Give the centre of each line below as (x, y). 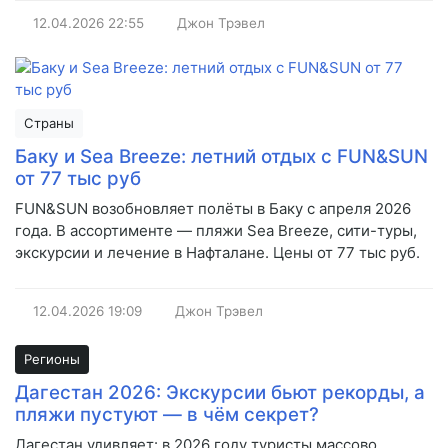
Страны (49, 123)
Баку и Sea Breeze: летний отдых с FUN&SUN (221, 157)
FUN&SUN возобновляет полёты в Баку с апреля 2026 (213, 209)
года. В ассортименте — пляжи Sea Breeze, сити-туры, (216, 231)
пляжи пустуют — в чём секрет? (167, 415)
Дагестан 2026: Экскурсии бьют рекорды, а (220, 393)
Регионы (52, 359)
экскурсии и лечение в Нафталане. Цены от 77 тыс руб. (217, 253)
